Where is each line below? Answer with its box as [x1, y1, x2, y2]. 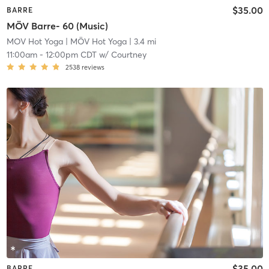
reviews [81, 62, 104, 71]
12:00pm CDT [45, 49, 97, 60]
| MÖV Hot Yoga [62, 35, 127, 47]
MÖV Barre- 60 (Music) [6, 19, 108, 32]
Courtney [110, 49, 147, 60]
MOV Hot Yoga [6, 35, 63, 47]
